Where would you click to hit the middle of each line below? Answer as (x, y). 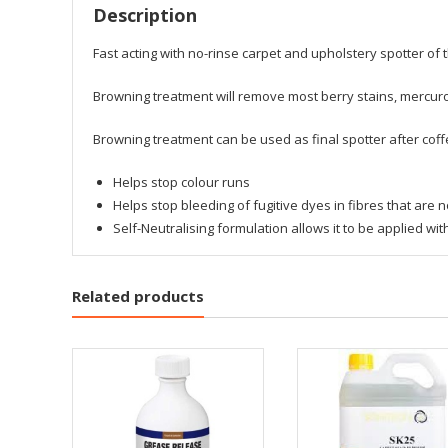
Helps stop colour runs (181, 181)
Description (145, 14)
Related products (138, 295)
